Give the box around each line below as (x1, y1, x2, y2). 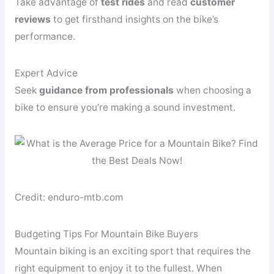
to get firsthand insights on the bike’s (50, 13, 218, 26)
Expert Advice (14, 67, 78, 79)
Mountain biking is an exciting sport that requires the (14, 245, 251, 257)
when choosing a (173, 84, 251, 96)
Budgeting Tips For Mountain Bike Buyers (14, 228, 198, 240)
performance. (14, 31, 75, 43)
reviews (14, 13, 51, 26)
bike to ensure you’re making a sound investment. (14, 101, 235, 113)
